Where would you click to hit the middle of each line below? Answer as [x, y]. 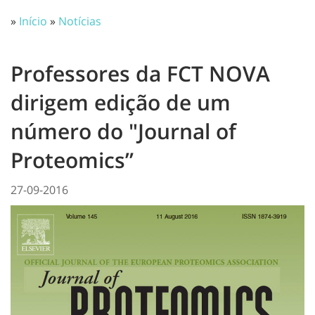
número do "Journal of [123, 131]
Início [33, 21]
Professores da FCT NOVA [140, 73]
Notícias [80, 21]
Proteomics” [72, 160]
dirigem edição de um [121, 102]
